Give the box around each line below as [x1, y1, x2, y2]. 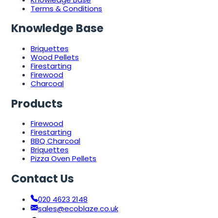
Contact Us [11, 171, 74, 187]
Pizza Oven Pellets [31, 153, 96, 164]
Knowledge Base [11, 20, 104, 36]
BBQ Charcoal [31, 136, 80, 146]
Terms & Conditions [31, 3, 102, 14]
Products [11, 95, 63, 111]
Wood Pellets [31, 52, 79, 63]
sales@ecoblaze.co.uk [38, 203, 118, 214]
